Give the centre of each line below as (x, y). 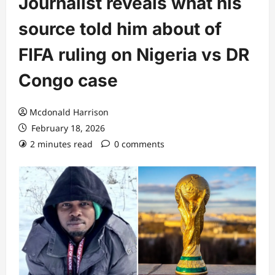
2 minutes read (61, 144)
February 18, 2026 (67, 128)
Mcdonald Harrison (69, 112)
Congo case (68, 80)
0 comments (139, 144)
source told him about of (120, 29)
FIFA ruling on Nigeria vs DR (134, 55)
